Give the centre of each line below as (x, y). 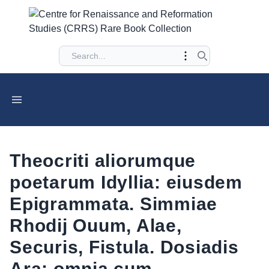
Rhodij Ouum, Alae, (96, 225)
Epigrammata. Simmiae (113, 204)
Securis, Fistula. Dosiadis (124, 247)
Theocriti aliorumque (103, 161)
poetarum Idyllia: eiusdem (126, 182)
